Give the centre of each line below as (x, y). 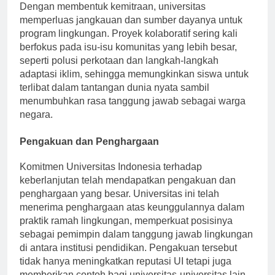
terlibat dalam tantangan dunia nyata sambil (114, 99)
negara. (36, 126)
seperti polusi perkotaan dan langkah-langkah (119, 72)
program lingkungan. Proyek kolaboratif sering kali (129, 45)
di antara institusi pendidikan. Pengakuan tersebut (128, 259)
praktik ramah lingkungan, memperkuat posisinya (126, 232)
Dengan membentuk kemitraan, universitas (113, 17)
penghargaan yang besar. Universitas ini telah (119, 205)
